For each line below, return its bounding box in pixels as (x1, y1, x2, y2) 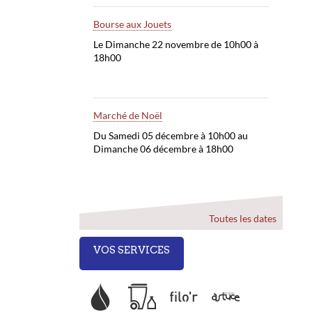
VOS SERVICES (93, 244, 170, 257)
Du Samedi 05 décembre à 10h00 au (93, 130, 248, 142)
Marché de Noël (93, 109, 162, 122)
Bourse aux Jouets (93, 18, 171, 31)
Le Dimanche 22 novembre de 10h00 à (93, 38, 258, 51)
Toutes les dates (208, 212, 276, 225)
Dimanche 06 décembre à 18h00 (93, 143, 233, 155)
